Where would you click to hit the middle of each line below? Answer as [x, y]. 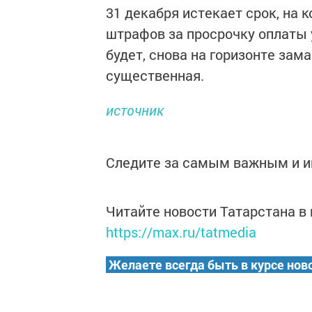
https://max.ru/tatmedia [181, 232]
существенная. [155, 75]
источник [135, 110]
